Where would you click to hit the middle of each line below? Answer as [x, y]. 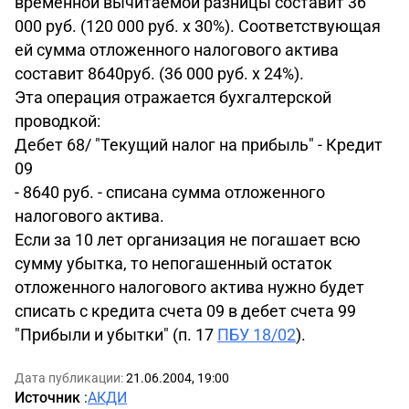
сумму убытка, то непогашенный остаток [173, 263]
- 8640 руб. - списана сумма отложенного [170, 192]
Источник [49, 398]
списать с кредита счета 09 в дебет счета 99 [185, 311]
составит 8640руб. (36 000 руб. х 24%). [159, 73]
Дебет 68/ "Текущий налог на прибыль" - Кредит [199, 145]
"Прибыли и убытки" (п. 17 [116, 335]
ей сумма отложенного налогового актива [177, 50]
